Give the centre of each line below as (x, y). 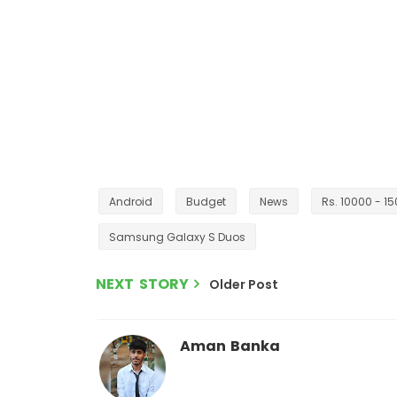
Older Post (244, 284)
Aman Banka (230, 346)
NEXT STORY (142, 284)
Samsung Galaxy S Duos (177, 237)
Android (131, 202)
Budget (206, 202)
